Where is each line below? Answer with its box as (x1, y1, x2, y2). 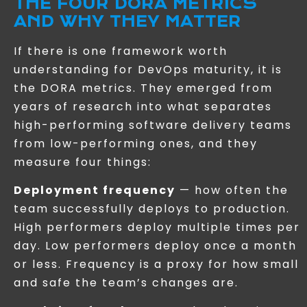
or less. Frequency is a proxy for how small (14, 256, 299, 273)
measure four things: (14, 153, 151, 170)
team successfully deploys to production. (14, 201, 290, 217)
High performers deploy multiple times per (14, 219, 300, 236)
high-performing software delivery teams (14, 116, 292, 133)
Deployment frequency (14, 182, 175, 199)
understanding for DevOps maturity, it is (14, 61, 282, 77)
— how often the (175, 182, 288, 199)
